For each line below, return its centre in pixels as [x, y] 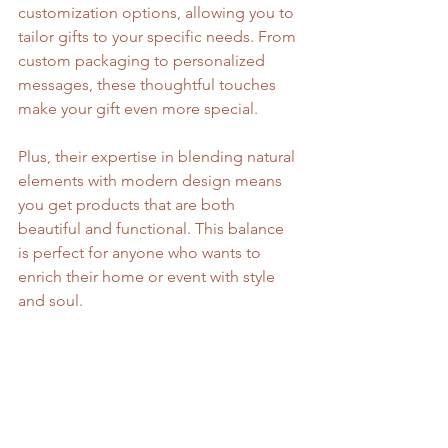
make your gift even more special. [138, 108]
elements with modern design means [152, 180]
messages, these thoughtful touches [149, 84]
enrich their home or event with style [148, 276]
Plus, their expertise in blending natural [158, 156]
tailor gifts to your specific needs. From [159, 36]
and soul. [50, 300]
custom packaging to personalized [143, 60]
